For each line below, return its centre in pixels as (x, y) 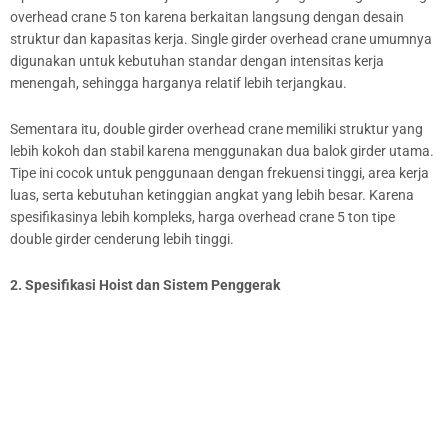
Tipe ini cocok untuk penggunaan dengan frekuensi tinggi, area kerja (219, 172)
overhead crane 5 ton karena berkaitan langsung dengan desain (207, 16)
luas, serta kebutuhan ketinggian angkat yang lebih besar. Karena (212, 194)
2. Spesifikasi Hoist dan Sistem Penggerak (145, 284)
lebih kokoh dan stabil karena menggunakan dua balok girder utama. (222, 150)
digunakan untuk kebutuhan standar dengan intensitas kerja (197, 60)
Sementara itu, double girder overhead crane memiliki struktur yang (216, 128)
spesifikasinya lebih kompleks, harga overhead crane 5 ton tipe (202, 216)
